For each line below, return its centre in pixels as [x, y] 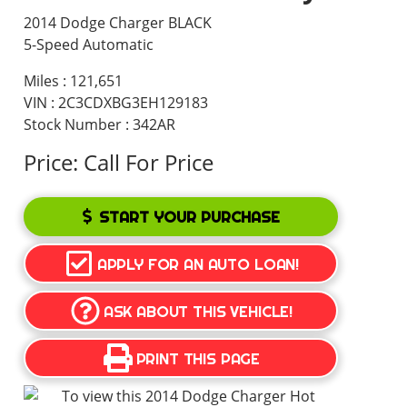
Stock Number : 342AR [100, 124]
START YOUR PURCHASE [190, 216]
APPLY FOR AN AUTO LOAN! [198, 263]
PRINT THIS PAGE [198, 358]
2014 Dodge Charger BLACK [118, 22]
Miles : [47, 80]
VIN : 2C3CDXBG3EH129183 [116, 102]
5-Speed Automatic [89, 44]
